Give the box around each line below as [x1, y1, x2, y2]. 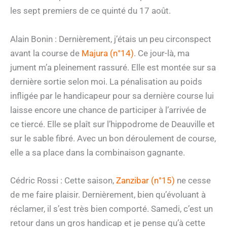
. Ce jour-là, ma [134, 48, 190, 58]
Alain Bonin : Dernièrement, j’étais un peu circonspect [10, 33, 211, 44]
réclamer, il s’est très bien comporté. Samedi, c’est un [10, 203, 213, 214]
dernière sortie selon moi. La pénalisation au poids [10, 76, 202, 87]
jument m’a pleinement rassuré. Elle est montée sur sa [10, 62, 216, 72]
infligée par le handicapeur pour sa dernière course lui [10, 90, 214, 101]
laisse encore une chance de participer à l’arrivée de [10, 104, 206, 115]
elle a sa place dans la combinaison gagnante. [10, 147, 185, 158]
